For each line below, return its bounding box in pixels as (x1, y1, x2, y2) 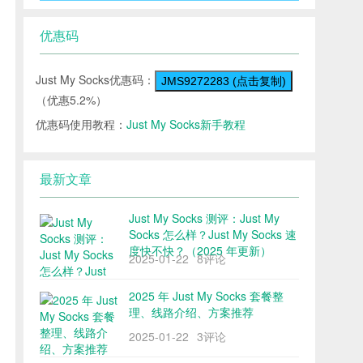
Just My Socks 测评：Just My (129, 210, 280, 226)
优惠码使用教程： (36, 116, 126, 132)
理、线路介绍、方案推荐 (129, 304, 254, 320)
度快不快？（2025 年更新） (129, 242, 271, 258)
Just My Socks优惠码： (36, 70, 155, 88)
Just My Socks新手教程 (126, 116, 246, 132)
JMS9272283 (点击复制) (161, 75, 286, 88)
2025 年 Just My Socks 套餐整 (129, 288, 284, 304)
